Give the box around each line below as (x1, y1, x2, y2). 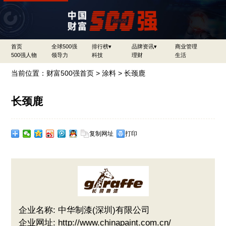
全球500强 (51, 43, 78, 49)
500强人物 (11, 51, 37, 58)
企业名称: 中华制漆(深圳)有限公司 (19, 205, 150, 215)
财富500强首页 (46, 69, 94, 77)
